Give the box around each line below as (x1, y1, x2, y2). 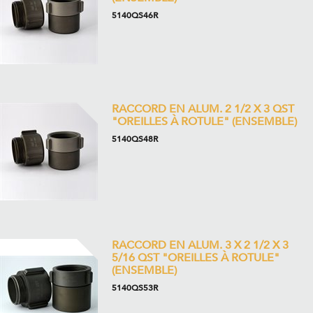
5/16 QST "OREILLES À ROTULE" (112, 250, 279, 265)
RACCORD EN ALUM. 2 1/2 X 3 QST (112, 101, 294, 117)
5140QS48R (112, 133, 158, 145)
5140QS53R (112, 282, 158, 293)
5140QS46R (112, 10, 158, 21)
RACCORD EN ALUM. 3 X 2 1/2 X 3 (112, 238, 289, 253)
